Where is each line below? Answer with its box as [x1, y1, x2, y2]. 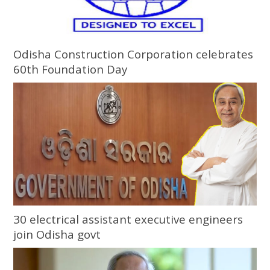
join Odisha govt [13, 226, 101, 242]
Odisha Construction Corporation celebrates [13, 46, 254, 62]
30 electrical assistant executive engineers [13, 211, 243, 227]
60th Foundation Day [13, 61, 128, 77]
